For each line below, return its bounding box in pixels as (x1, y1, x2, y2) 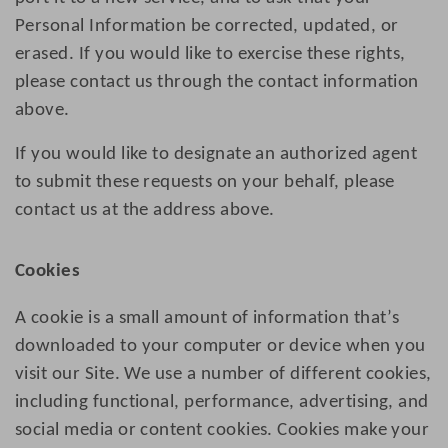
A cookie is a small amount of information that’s (15, 309, 400, 329)
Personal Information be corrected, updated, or (15, 17, 399, 37)
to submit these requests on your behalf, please (15, 173, 395, 193)
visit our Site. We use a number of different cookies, (15, 365, 432, 385)
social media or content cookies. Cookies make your (15, 421, 430, 441)
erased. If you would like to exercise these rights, (15, 45, 406, 65)
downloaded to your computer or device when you (15, 337, 426, 357)
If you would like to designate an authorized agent (15, 145, 418, 165)
